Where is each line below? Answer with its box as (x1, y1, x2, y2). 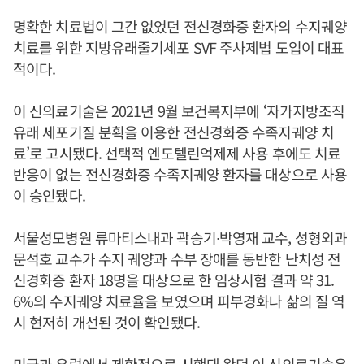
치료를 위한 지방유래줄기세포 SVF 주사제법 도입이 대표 (13, 37, 344, 58)
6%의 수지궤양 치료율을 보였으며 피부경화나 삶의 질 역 (13, 290, 345, 311)
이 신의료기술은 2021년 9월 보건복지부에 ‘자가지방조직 (13, 100, 345, 121)
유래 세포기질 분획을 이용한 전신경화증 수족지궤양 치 (13, 121, 334, 142)
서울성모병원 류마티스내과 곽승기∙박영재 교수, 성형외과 (13, 227, 347, 248)
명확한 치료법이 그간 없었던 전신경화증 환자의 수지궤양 (13, 15, 348, 37)
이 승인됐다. (13, 184, 85, 206)
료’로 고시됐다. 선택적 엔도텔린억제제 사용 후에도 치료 (13, 142, 341, 163)
